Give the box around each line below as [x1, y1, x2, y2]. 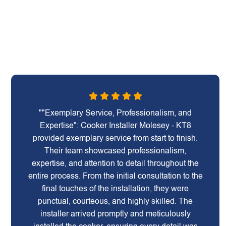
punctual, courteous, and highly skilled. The [38, 197, 193, 205]
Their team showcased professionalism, [44, 146, 187, 155]
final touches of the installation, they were [42, 184, 189, 193]
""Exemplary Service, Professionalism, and [39, 108, 192, 117]
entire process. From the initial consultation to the [28, 172, 203, 180]
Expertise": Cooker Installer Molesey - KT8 [39, 121, 191, 130]
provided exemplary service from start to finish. [33, 134, 198, 142]
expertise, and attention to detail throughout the [32, 159, 199, 167]
